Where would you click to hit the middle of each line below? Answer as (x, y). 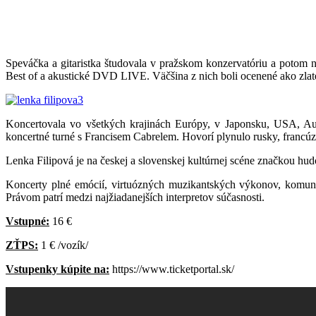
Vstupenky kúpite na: (57, 269)
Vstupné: (28, 221)
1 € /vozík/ (63, 245)
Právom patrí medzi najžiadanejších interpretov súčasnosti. (135, 197)
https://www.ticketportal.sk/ (172, 269)
